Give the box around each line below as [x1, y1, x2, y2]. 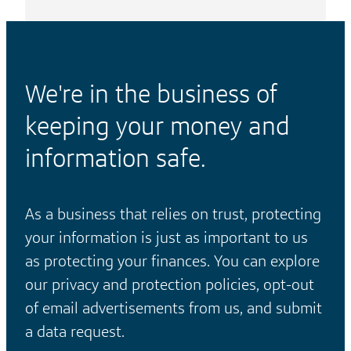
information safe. [25, 140, 206, 174]
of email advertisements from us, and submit [25, 297, 322, 318]
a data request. [25, 320, 125, 342]
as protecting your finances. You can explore [25, 250, 320, 271]
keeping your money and [25, 108, 290, 142]
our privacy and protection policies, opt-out [25, 273, 314, 295]
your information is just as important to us [25, 226, 308, 248]
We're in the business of [25, 76, 277, 110]
